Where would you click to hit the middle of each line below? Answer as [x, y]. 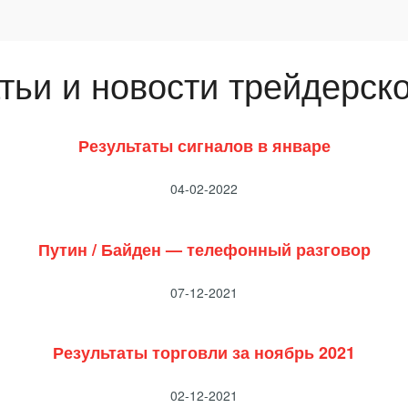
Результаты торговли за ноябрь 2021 [204, 353]
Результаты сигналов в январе [204, 146]
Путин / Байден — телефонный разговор [204, 249]
